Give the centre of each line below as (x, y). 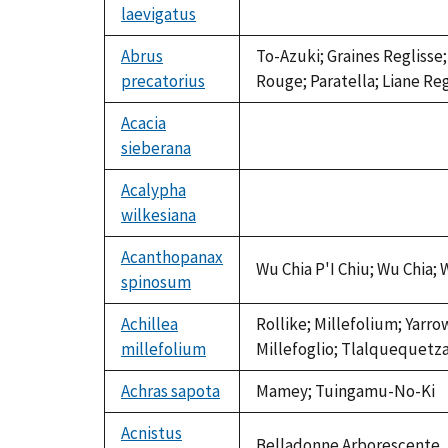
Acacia (143, 123)
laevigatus (158, 14)
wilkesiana (158, 215)
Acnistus (151, 433)
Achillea (149, 324)
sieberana (156, 148)
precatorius (163, 81)
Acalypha (153, 190)
